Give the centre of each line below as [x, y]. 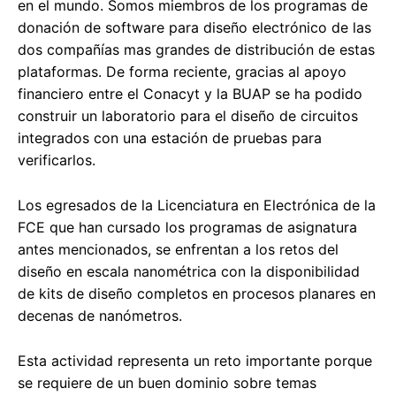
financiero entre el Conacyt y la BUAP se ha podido [190, 94]
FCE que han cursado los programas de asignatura [187, 228]
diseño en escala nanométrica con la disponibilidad [189, 272]
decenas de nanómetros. [100, 316]
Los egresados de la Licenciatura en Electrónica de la [197, 206]
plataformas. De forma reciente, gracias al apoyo [182, 72]
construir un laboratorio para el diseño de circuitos [188, 116]
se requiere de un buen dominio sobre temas [167, 383]
